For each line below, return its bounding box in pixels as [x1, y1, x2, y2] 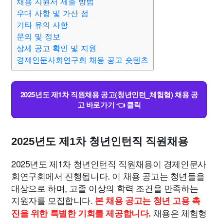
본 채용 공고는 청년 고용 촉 [95, 194, 200, 207]
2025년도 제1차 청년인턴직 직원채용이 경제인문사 [11, 157, 206, 170]
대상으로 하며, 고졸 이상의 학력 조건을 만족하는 [11, 182, 199, 194]
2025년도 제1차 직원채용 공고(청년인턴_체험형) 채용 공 [20, 89, 198, 100]
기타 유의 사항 [17, 20, 68, 30]
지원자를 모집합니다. [11, 194, 95, 206]
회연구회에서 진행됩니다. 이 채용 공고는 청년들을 [11, 169, 205, 182]
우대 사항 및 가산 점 [17, 8, 89, 18]
